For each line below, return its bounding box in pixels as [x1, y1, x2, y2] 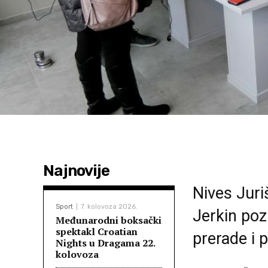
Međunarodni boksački [56, 214, 162, 227]
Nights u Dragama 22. [56, 236, 156, 249]
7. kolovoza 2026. [81, 203, 138, 211]
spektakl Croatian [56, 225, 138, 238]
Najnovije [43, 162, 109, 180]
